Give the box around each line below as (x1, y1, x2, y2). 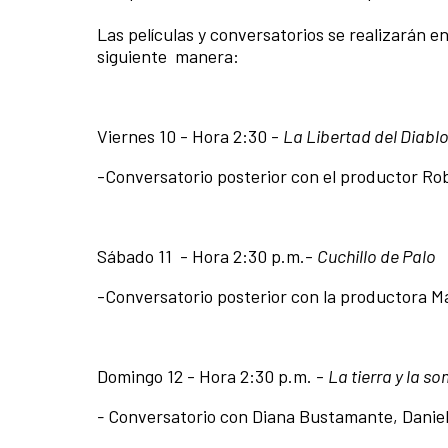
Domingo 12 (97, 364, 183, 387)
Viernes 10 (97, 124, 176, 147)
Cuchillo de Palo (317, 244, 436, 267)
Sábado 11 (97, 244, 176, 267)
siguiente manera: (97, 44, 239, 67)
